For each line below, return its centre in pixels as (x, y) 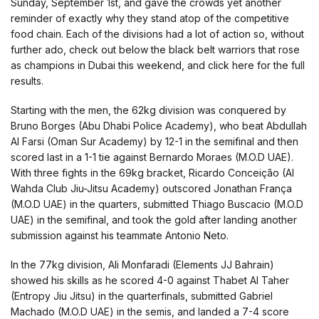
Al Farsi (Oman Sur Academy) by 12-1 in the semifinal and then (155, 141)
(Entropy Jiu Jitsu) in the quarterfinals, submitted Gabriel (142, 296)
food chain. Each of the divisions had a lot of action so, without (157, 34)
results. (27, 81)
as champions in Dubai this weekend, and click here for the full (158, 66)
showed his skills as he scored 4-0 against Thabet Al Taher (150, 280)
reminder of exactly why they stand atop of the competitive (150, 19)
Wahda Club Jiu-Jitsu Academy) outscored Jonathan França (151, 188)
